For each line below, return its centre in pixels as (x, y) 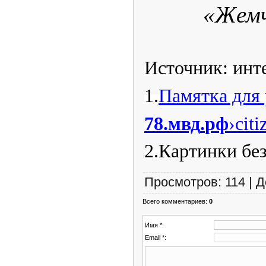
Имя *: (154, 225)
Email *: (156, 237)
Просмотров (181, 182)
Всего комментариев (174, 201)
